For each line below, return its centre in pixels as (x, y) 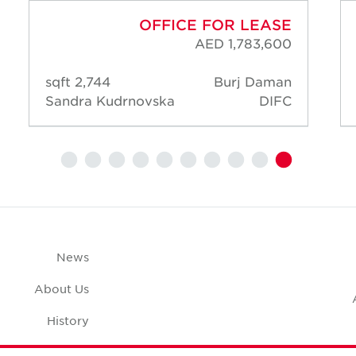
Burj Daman (253, 81)
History (68, 321)
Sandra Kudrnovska (110, 101)
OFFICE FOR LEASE (215, 25)
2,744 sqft (93, 81)
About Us (62, 289)
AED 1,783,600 (243, 43)
